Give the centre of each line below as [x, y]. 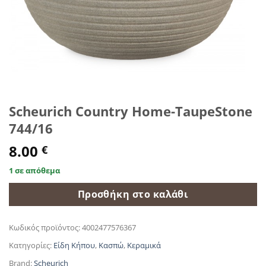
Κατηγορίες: [31, 245]
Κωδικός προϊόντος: [45, 227]
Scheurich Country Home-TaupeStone [131, 111]
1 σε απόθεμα [34, 170]
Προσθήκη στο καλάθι [133, 194]
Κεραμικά [144, 245]
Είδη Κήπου [74, 245]
